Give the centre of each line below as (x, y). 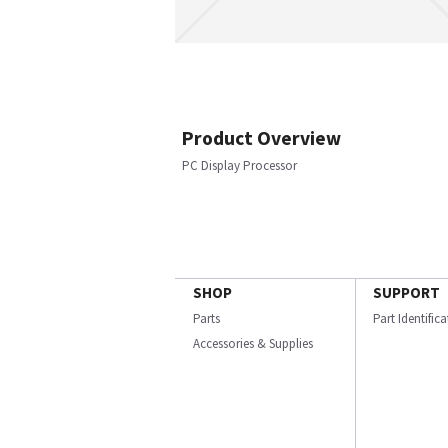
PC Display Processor (239, 165)
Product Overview (261, 138)
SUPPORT (406, 292)
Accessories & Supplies (253, 343)
